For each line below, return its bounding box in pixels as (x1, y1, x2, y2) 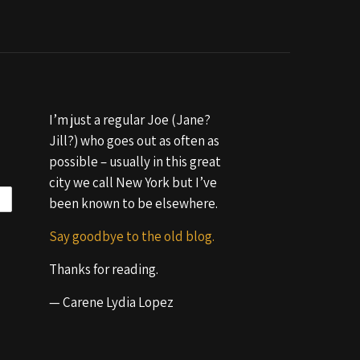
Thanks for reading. (48, 260, 158, 279)
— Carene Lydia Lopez (48, 293, 174, 312)
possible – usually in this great (48, 153, 221, 171)
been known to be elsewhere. (48, 194, 218, 213)
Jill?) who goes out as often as (48, 132, 219, 150)
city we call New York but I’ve (48, 174, 217, 192)
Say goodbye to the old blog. (48, 227, 215, 246)
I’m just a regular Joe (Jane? (48, 111, 211, 129)
